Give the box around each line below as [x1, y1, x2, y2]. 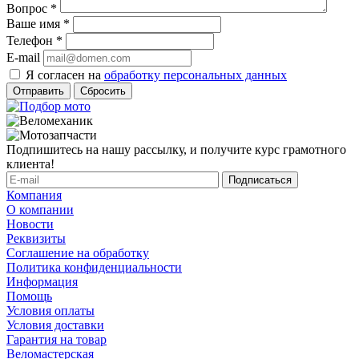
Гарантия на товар [6, 333, 107, 347]
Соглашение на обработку [6, 246, 149, 260]
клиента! [6, 157, 54, 171]
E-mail [6, 50, 40, 65]
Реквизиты [6, 232, 66, 246]
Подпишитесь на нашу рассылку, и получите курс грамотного [6, 143, 346, 157]
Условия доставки [6, 318, 104, 333]
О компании [6, 203, 74, 217]
